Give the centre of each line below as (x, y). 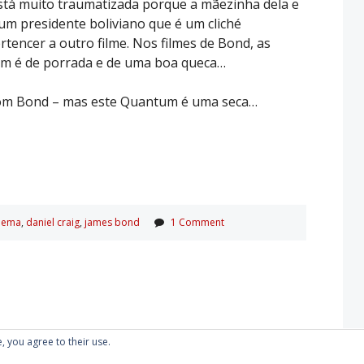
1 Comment (197, 222)
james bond (112, 222)
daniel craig (53, 222)
